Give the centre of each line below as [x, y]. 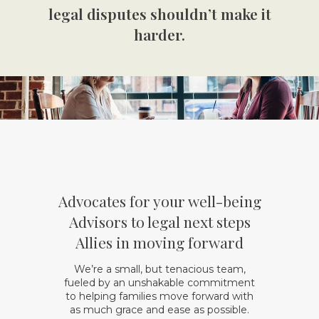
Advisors [98, 221]
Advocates [92, 200]
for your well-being [193, 200]
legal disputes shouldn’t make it [159, 13]
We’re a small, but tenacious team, [159, 270]
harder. [159, 34]
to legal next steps [189, 221]
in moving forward [178, 242]
